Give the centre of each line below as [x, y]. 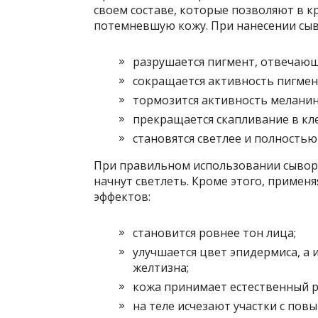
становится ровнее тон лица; [214, 233]
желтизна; [161, 268]
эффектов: [122, 197]
